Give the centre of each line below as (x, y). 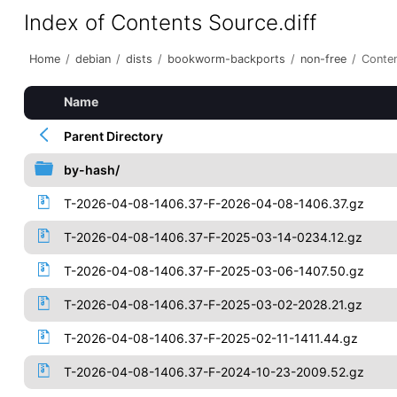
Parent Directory (113, 136)
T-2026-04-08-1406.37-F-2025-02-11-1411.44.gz (210, 338)
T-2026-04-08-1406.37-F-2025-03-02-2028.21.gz (213, 304)
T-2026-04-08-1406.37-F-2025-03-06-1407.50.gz (214, 271)
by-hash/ (91, 170)
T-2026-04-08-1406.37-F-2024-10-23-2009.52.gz (214, 372)
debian (93, 59)
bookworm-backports (226, 59)
